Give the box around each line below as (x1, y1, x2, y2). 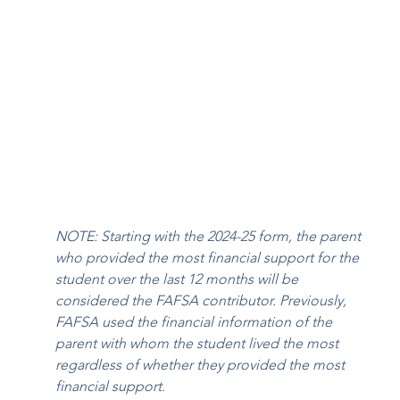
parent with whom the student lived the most (55, 334, 343, 352)
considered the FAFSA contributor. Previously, (55, 291, 351, 309)
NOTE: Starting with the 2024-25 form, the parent (55, 227, 365, 245)
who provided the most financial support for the (55, 248, 363, 266)
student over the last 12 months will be (55, 270, 303, 287)
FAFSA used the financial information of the (55, 312, 337, 330)
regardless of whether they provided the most (55, 355, 349, 373)
